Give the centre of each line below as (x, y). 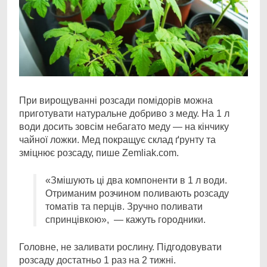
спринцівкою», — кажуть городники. (125, 220)
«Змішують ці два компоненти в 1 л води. (136, 180)
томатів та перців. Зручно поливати (124, 207)
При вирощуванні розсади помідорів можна (116, 100)
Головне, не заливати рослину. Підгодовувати (120, 247)
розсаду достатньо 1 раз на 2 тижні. (97, 260)
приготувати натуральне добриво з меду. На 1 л (124, 114)
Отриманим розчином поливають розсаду (137, 193)
